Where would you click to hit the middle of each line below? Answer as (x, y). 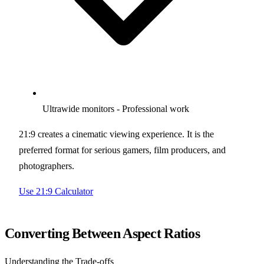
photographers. (47, 166)
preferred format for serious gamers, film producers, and (122, 150)
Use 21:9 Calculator (56, 191)
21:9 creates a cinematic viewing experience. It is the (116, 134)
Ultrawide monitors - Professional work (116, 108)
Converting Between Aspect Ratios (102, 233)
